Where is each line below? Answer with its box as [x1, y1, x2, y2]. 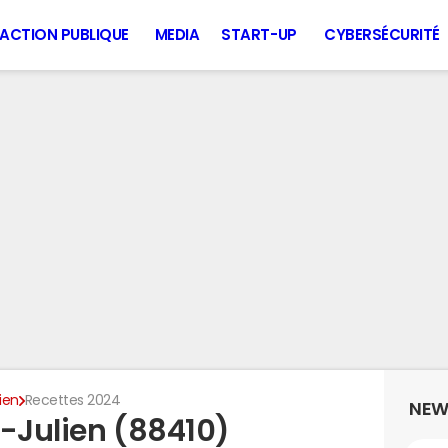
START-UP [221, 27, 297, 42]
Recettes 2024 [24, 393, 121, 407]
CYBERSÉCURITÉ [324, 27, 440, 42]
